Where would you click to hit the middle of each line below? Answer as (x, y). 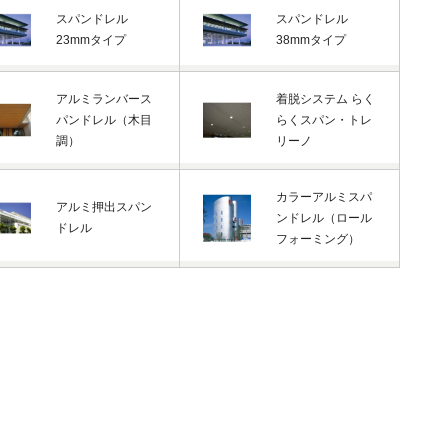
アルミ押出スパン (104, 206)
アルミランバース (104, 98)
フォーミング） (318, 238)
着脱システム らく (326, 98)
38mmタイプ (311, 39)
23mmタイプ (91, 39)
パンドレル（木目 (104, 119)
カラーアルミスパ (324, 196)
